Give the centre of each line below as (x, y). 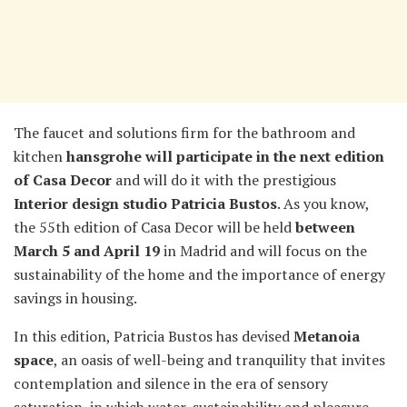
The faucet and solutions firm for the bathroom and (184, 133)
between (325, 228)
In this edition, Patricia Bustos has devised (154, 337)
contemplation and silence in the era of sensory (171, 384)
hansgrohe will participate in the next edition (225, 157)
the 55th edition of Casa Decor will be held (154, 228)
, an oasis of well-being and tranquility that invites (219, 360)
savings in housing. (75, 298)
